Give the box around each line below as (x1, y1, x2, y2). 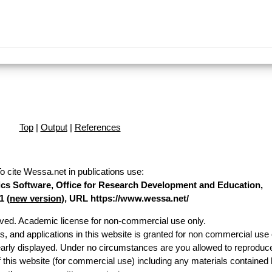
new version (10, 193, 61, 203)
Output (40, 122, 67, 132)
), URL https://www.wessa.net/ (61, 193, 189, 203)
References (74, 122, 121, 132)
